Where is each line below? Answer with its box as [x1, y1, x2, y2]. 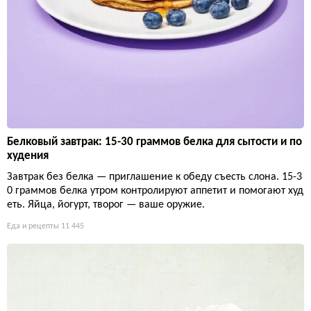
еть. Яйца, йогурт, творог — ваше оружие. [7, 199, 205, 210]
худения [7, 149, 49, 162]
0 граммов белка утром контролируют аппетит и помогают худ [7, 185, 303, 196]
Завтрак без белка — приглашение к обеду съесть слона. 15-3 [7, 171, 302, 183]
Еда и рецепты [7, 221, 59, 230]
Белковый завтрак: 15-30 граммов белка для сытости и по [7, 135, 302, 148]
